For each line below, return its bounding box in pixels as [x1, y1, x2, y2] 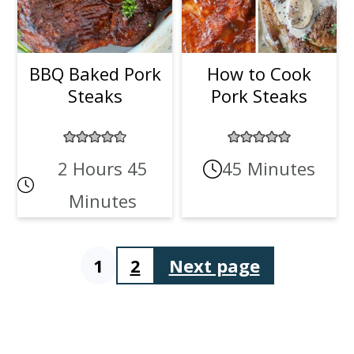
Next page [168, 254, 260, 278]
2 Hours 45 [58, 156, 149, 181]
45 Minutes [221, 156, 315, 181]
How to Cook [206, 62, 311, 86]
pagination [17, 305, 179, 346]
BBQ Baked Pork [28, 62, 161, 86]
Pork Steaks [210, 84, 307, 108]
